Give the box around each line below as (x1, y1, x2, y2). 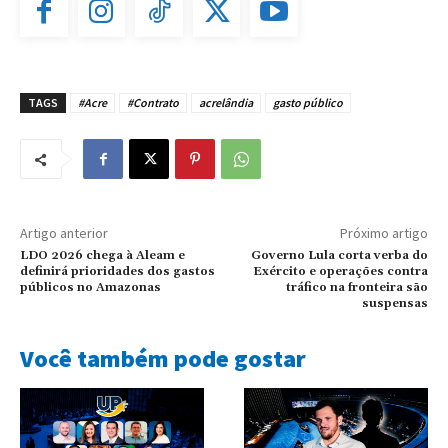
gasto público (273, 95, 343, 111)
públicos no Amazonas (20, 280, 161, 296)
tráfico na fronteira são (285, 280, 428, 296)
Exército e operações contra (252, 264, 428, 280)
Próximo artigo (339, 224, 428, 243)
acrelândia (199, 95, 253, 111)
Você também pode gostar (20, 343, 306, 375)
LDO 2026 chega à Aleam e (20, 248, 185, 264)
